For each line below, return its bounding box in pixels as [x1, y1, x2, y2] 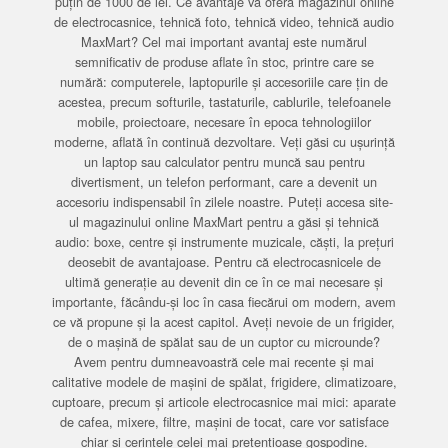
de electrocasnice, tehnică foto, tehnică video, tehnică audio [54, 12, 394, 31]
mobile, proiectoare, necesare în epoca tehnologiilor [77, 112, 371, 131]
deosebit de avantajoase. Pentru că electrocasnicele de [67, 252, 381, 271]
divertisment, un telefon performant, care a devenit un [71, 172, 377, 191]
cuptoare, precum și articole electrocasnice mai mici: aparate [52, 392, 396, 411]
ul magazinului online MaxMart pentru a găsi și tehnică [69, 212, 379, 231]
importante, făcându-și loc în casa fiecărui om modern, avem [52, 292, 396, 311]
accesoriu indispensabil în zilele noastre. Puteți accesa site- [55, 192, 393, 211]
